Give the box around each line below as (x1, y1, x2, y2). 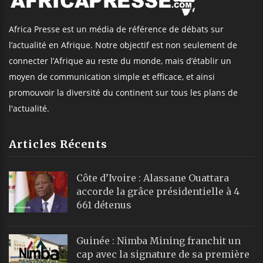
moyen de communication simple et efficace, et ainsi (9, 70, 215, 82)
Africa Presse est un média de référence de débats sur (9, 23, 224, 35)
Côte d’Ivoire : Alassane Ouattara (76, 171, 229, 184)
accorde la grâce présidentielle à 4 (76, 185, 240, 197)
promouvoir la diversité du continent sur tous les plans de (9, 86, 238, 98)
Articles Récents (9, 137, 107, 151)
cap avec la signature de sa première (76, 248, 249, 260)
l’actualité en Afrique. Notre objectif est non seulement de (9, 39, 237, 50)
